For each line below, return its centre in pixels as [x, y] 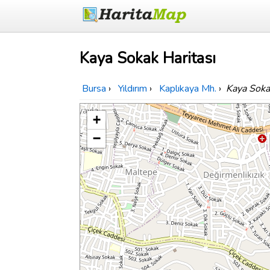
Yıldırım [133, 89]
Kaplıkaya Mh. [188, 89]
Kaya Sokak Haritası [148, 58]
